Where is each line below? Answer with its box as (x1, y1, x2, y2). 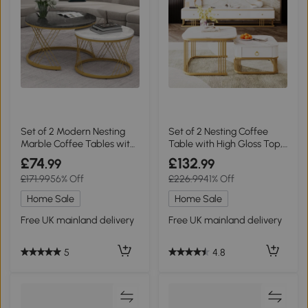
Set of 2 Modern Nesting (20, 125, 125, 138)
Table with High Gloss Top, (168, 137, 283, 151)
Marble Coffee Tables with (20, 137, 135, 151)
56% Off (49, 173, 84, 186)
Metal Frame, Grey (20, 150, 101, 163)
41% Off (203, 173, 235, 186)
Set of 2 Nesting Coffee (168, 125, 269, 138)
